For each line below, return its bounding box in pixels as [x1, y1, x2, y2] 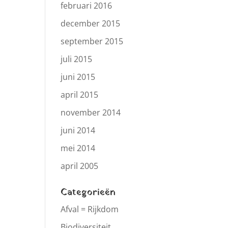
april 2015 [61, 89, 99, 100]
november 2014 [61, 107, 121, 118]
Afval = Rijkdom [61, 204, 119, 215]
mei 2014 [61, 142, 96, 154]
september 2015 [61, 36, 124, 47]
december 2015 [61, 18, 121, 29]
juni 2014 [61, 125, 96, 136]
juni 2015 [61, 71, 96, 82]
